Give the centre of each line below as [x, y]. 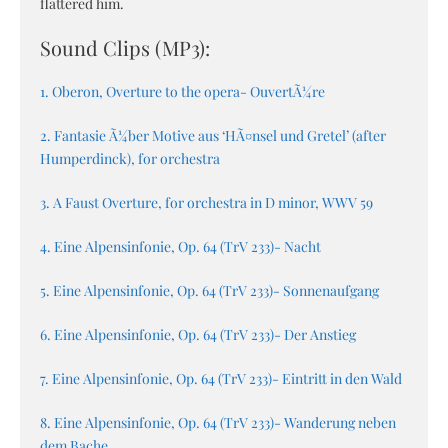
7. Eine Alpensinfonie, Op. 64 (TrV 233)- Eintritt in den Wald [221, 379]
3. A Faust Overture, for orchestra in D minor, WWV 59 [206, 203]
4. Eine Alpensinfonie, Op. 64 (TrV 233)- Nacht [180, 247]
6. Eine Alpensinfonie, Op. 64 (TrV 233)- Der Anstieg [198, 335]
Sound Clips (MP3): [125, 48]
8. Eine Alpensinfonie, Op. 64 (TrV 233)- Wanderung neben [218, 423]
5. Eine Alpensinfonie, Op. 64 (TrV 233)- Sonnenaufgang [209, 291]
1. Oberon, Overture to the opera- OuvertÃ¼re [182, 92]
